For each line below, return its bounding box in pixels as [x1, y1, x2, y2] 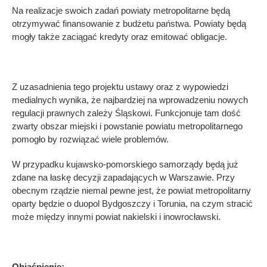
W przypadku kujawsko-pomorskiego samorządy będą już [12, 159, 238, 169]
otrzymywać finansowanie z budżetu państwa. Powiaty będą [12, 18, 246, 29]
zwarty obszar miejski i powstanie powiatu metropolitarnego [12, 120, 243, 131]
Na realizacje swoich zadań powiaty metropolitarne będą [12, 5, 230, 15]
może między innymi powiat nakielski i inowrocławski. [12, 211, 221, 222]
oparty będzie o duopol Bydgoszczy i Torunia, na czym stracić [12, 198, 253, 209]
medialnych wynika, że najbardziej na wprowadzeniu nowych [12, 94, 248, 105]
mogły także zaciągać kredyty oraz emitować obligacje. [12, 31, 227, 42]
